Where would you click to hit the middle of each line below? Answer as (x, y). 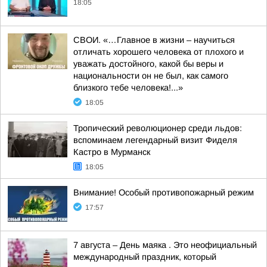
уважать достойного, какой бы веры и (148, 64)
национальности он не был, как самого (151, 76)
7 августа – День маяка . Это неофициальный (165, 245)
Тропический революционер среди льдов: (158, 128)
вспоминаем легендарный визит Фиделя (155, 140)
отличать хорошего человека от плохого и (159, 52)
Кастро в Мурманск (112, 152)
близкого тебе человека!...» (128, 88)
